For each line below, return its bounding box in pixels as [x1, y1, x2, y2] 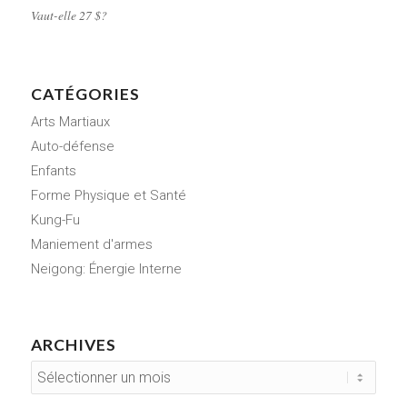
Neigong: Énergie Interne [30, 261, 182, 278]
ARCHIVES [30, 335, 116, 355]
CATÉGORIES [30, 84, 140, 104]
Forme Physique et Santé [30, 187, 186, 204]
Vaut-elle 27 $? [30, 6, 107, 25]
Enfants [30, 163, 76, 180]
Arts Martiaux [30, 114, 110, 131]
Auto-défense [30, 138, 114, 155]
